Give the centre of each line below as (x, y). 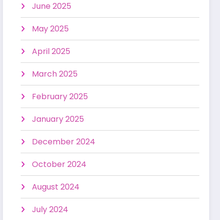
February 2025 (60, 97)
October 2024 (59, 165)
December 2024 (64, 142)
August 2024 (56, 187)
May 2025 (51, 29)
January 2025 (58, 119)
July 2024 (50, 210)
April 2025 (51, 52)
